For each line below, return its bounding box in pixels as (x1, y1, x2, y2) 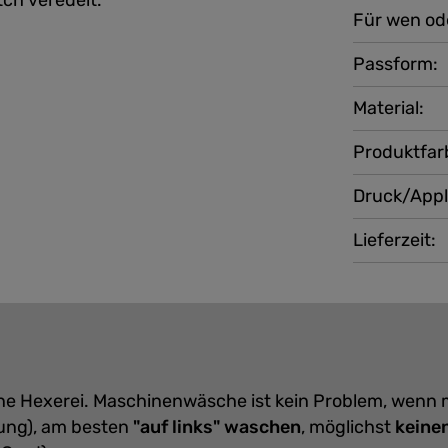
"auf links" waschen (133, 416, 301, 438)
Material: (353, 97, 425, 119)
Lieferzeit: (353, 229, 437, 251)
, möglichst (301, 416, 395, 438)
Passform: (353, 53, 439, 75)
